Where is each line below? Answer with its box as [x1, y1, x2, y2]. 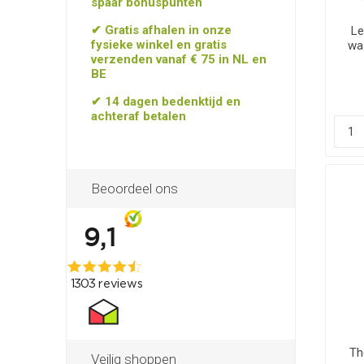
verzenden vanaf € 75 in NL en [90, 52, 266, 67]
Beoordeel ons [90, 180, 178, 197]
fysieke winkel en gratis [90, 37, 227, 52]
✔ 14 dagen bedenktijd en [90, 94, 240, 109]
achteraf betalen [90, 109, 186, 123]
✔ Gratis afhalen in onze [90, 23, 232, 37]
